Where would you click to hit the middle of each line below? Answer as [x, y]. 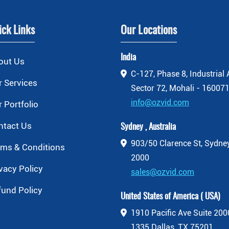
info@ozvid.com [160, 102]
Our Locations [149, 31]
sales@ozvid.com [163, 172]
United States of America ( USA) [170, 197]
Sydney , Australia [148, 127]
